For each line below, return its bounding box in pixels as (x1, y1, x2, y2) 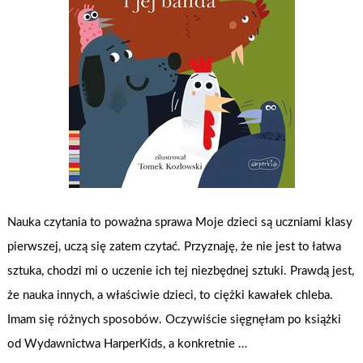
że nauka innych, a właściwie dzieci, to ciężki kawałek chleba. (7, 289, 334, 302)
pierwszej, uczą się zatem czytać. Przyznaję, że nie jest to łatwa (7, 241, 342, 254)
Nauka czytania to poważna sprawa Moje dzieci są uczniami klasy (7, 216, 353, 229)
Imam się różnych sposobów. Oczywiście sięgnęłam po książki (7, 314, 342, 327)
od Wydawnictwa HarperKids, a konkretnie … (7, 338, 248, 351)
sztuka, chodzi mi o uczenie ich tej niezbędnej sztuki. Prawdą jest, (7, 265, 355, 278)
